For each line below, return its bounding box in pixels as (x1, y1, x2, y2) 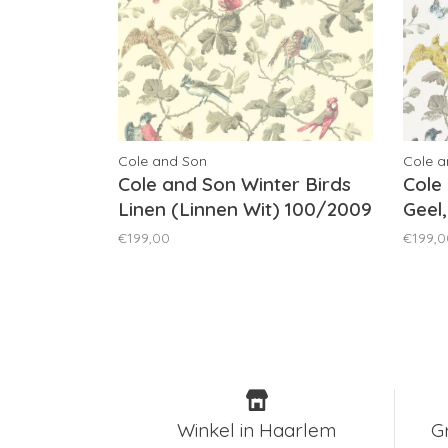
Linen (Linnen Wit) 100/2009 (118, 197, 373, 222)
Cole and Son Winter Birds (118, 172, 352, 197)
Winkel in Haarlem (177, 418, 337, 443)
